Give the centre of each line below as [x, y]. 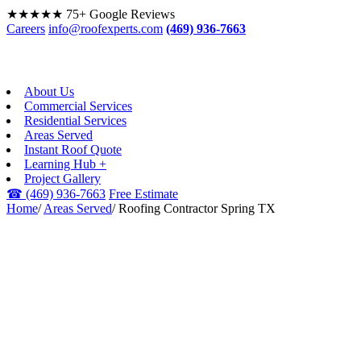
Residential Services [75, 120]
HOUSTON [53, 305]
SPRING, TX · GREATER [95, 293]
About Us [49, 91]
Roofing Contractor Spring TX [197, 208]
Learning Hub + [65, 164]
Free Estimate [143, 194]
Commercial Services [78, 106]
